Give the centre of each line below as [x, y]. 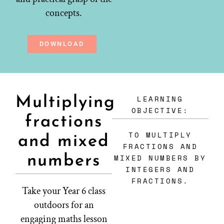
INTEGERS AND [160, 169]
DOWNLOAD [62, 44]
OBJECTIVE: [160, 110]
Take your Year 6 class [64, 191]
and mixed [64, 142]
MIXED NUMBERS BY [160, 158]
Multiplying [66, 103]
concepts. [64, 13]
